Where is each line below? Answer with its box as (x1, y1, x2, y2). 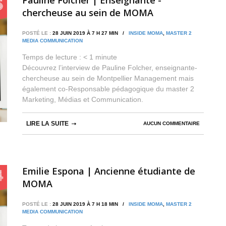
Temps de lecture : (22, 52, 83, 61)
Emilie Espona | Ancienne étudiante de (22, 164, 195, 177)
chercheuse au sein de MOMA (22, 6, 153, 19)
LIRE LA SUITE (26, 120, 69, 127)
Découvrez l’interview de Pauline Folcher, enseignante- (22, 63, 197, 72)
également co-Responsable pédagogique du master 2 (22, 84, 194, 93)
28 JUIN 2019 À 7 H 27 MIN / (51, 30, 129, 36)
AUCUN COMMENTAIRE (143, 120, 200, 126)
